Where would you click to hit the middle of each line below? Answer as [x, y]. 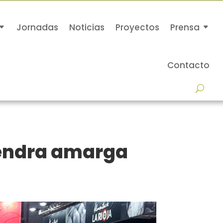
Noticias [87, 27]
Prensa [185, 27]
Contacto [189, 65]
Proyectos [138, 27]
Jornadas [38, 27]
